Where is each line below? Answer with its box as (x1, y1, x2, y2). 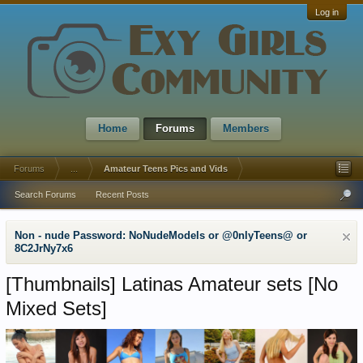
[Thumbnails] (6, 273, 116, 295)
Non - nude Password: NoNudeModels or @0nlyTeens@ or (15, 229, 307, 241)
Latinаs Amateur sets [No (116, 273, 338, 295)
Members (223, 122, 269, 135)
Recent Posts (96, 190, 149, 199)
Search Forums (15, 190, 76, 199)
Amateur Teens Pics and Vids (170, 164, 228, 173)
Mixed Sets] (6, 297, 107, 319)
